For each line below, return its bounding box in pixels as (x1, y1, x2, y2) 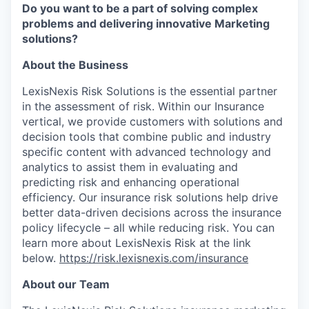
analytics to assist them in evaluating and (22, 160, 238, 174)
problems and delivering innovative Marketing (22, 17, 270, 30)
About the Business (22, 58, 128, 72)
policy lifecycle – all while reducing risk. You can (22, 221, 275, 235)
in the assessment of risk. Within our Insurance (22, 99, 264, 113)
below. (22, 251, 59, 265)
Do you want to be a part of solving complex (22, 1, 258, 15)
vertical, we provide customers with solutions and (22, 114, 283, 128)
